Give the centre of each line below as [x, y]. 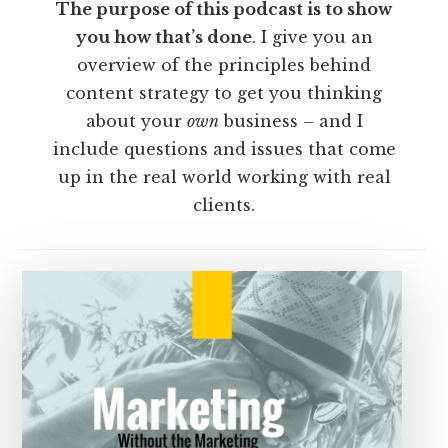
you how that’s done [163, 37]
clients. [224, 205]
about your [136, 121]
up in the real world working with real [224, 177]
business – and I [290, 121]
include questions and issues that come [224, 149]
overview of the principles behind [224, 65]
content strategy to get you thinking [224, 93]
